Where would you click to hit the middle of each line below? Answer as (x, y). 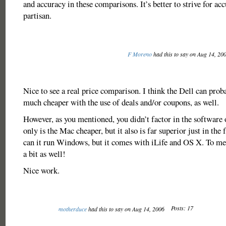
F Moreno (139, 54)
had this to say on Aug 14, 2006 (126, 209)
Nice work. (41, 170)
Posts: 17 (182, 208)
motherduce (72, 209)
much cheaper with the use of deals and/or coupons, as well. (121, 102)
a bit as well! (44, 154)
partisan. (37, 15)
